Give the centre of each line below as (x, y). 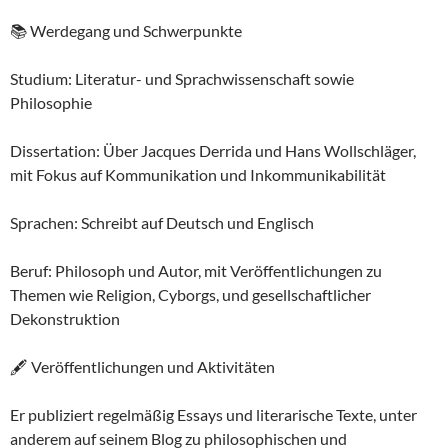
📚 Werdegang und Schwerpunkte (126, 30)
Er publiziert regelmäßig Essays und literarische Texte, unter (213, 414)
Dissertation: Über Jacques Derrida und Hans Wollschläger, (213, 150)
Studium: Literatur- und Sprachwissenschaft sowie (182, 78)
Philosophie (51, 102)
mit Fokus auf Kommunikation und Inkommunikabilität (198, 174)
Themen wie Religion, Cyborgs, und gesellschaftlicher (190, 294)
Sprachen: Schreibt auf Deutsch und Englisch (162, 222)
